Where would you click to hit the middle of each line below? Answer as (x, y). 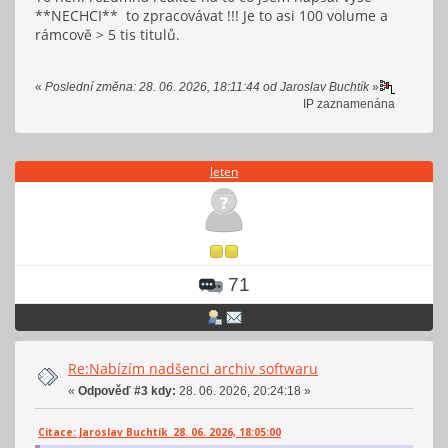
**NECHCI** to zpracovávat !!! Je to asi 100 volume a (211, 16)
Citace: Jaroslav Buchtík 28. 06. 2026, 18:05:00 (159, 432)
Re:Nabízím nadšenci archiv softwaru (193, 368)
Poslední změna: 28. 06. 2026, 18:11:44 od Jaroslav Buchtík (207, 86)
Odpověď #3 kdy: (127, 390)
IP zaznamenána (349, 103)
